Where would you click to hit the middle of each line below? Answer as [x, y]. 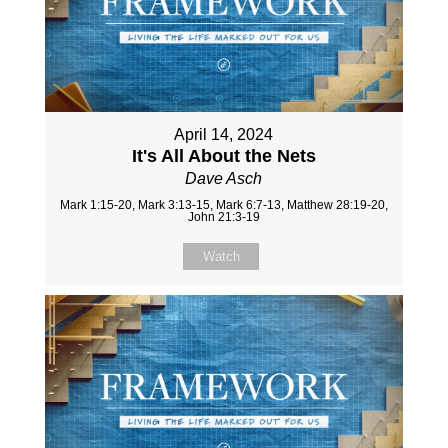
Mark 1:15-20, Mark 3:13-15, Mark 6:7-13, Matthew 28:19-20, [223, 204]
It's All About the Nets [223, 155]
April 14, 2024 [224, 134]
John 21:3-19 [223, 216]
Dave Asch [224, 178]
